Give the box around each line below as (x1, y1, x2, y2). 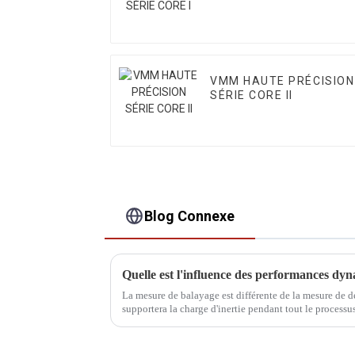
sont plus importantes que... (122, 315, 239, 328)
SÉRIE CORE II (210, 89, 294, 102)
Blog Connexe (144, 207, 235, 224)
